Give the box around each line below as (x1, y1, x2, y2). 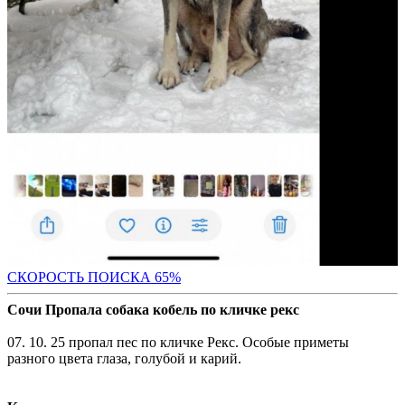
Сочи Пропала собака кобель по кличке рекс (7, 301, 299, 317)
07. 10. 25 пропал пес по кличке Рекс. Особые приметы (7, 334, 349, 350)
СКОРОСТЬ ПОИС (7, 268, 130, 285)
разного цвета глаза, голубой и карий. (7, 350, 241, 366)
